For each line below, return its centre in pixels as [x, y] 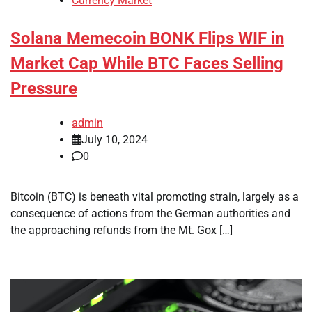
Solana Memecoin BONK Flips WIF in [147, 39]
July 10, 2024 [115, 139]
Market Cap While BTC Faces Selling [147, 64]
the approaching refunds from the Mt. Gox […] [122, 230]
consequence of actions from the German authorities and [150, 213]
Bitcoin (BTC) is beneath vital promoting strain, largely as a [155, 196]
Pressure [44, 89]
